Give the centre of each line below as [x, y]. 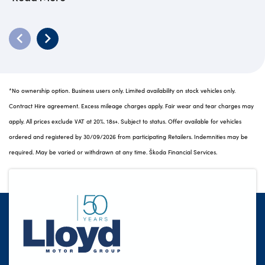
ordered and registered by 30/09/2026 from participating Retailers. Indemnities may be [128, 136]
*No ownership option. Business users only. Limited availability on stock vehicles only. [122, 90]
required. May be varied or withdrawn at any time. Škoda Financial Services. [113, 152]
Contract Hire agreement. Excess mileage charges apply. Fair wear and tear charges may [131, 106]
